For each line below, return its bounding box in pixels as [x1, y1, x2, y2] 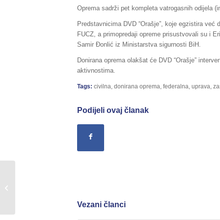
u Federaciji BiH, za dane [17, 183, 89, 191]
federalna [163, 83, 189, 90]
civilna [94, 83, 111, 90]
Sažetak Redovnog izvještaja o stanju [17, 173, 125, 181]
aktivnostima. [77, 67, 115, 75]
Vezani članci [77, 200, 126, 209]
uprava [192, 83, 210, 90]
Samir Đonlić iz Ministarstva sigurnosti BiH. [77, 41, 201, 49]
